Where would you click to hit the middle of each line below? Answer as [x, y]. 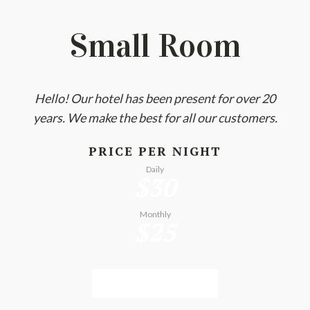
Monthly [155, 214]
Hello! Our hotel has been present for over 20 [155, 98]
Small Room [155, 46]
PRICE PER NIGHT [155, 151]
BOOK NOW [155, 283]
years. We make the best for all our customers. [155, 118]
